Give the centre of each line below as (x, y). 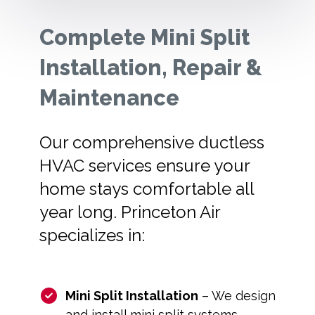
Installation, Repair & (151, 67)
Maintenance (112, 97)
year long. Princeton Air (130, 212)
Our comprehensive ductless (152, 143)
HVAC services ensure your (144, 166)
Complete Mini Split (144, 37)
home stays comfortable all (147, 189)
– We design (237, 296)
